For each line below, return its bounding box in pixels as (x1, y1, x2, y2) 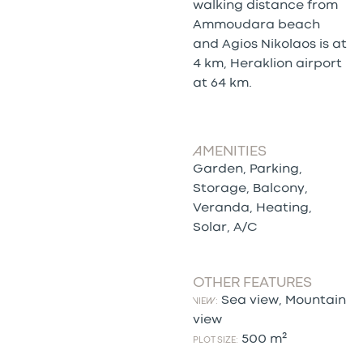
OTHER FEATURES (192, 276, 312, 289)
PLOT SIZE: (192, 335, 238, 344)
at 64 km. (192, 77, 252, 89)
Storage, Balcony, (192, 182, 308, 194)
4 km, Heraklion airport (192, 58, 342, 70)
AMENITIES (192, 145, 267, 158)
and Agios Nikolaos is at (192, 38, 347, 50)
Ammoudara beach (192, 19, 320, 31)
